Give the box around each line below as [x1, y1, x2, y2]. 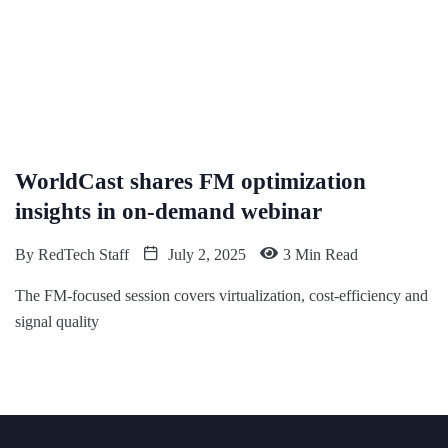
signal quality [15, 313, 99, 331]
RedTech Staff [38, 246, 129, 264]
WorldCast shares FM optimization [15, 169, 366, 195]
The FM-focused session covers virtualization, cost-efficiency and [15, 287, 428, 305]
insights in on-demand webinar [15, 199, 322, 225]
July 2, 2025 [164, 246, 246, 264]
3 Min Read [283, 246, 358, 264]
